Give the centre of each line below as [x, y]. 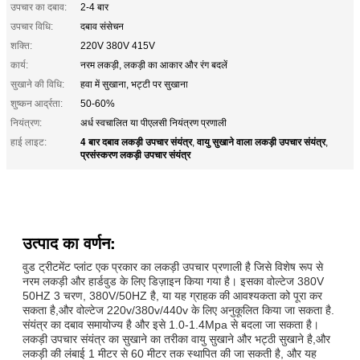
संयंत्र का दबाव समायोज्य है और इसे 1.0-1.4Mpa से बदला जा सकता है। [171, 324]
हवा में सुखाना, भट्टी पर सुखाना [134, 84]
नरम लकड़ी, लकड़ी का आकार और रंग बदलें [154, 65]
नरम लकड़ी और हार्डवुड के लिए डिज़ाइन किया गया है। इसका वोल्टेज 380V [173, 281]
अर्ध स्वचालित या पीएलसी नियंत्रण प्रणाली [153, 123]
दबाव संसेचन [102, 26]
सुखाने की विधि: [37, 84]
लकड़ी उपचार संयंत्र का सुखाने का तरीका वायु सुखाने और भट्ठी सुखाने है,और [176, 339]
